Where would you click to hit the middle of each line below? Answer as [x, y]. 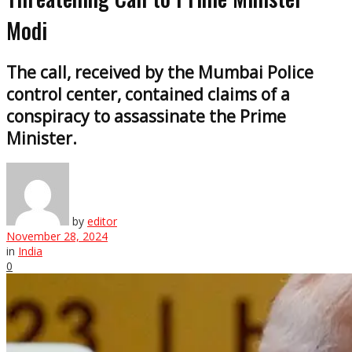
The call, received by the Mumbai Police [160, 72]
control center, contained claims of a [148, 94]
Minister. [42, 138]
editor [102, 221]
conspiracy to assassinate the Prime [146, 116]
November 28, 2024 [57, 236]
